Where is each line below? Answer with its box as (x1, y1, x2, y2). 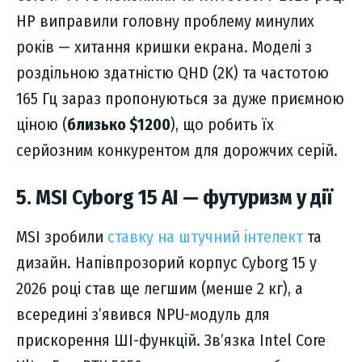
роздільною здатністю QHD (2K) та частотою (16, 63, 329, 83)
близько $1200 (67, 115, 170, 135)
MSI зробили (16, 227, 107, 247)
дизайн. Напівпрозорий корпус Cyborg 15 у (16, 253, 317, 273)
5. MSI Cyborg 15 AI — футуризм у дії (16, 185, 333, 211)
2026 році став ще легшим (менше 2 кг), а (16, 279, 303, 299)
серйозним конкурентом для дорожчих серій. (16, 141, 338, 161)
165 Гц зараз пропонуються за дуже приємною (16, 89, 344, 109)
